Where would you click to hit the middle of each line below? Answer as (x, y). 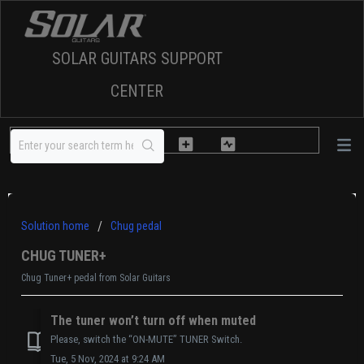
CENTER (137, 91)
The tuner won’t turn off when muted (153, 321)
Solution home (56, 226)
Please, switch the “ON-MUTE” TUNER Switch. (146, 340)
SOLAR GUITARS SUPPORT (137, 59)
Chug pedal (136, 226)
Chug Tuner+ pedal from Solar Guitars (96, 278)
